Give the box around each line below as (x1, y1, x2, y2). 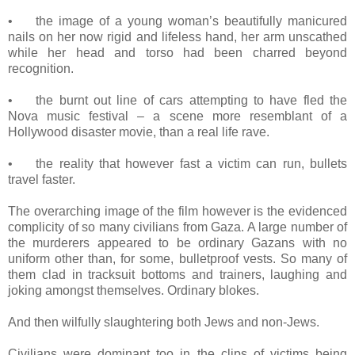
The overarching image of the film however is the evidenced (8, 204, 347, 219)
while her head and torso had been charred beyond (8, 46, 347, 60)
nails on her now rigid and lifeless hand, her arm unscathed (8, 30, 347, 44)
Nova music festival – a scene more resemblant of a (8, 109, 347, 124)
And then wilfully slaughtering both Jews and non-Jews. (8, 315, 323, 330)
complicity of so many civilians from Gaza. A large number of (8, 220, 347, 235)
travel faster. (8, 173, 75, 187)
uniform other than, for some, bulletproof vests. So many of (8, 252, 347, 266)
